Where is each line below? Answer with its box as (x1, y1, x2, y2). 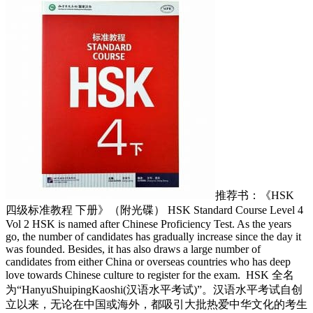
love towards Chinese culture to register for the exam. (6, 269, 243, 282)
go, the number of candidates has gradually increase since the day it (6, 231, 301, 243)
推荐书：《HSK (215, 189, 294, 202)
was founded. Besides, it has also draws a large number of (6, 243, 261, 256)
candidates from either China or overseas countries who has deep (6, 256, 291, 268)
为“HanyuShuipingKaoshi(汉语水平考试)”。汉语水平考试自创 (6, 284, 303, 296)
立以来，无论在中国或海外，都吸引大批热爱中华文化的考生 (6, 298, 307, 311)
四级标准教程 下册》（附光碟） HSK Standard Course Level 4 (6, 204, 303, 217)
